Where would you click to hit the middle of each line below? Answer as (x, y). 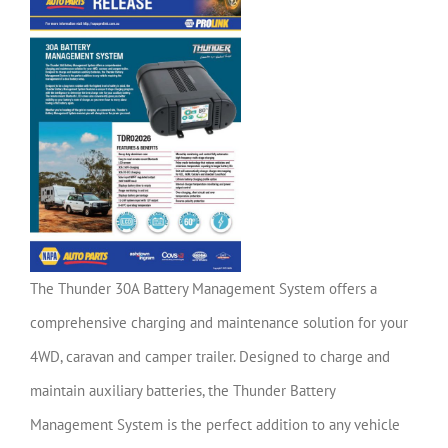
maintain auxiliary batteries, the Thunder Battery (182, 390)
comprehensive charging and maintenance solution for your (219, 322)
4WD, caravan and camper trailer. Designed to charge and (210, 356)
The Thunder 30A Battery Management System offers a (203, 288)
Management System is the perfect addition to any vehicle (215, 424)
